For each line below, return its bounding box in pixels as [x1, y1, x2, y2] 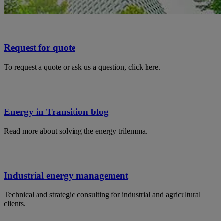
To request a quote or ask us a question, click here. [4, 63, 160, 72]
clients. [4, 199, 26, 208]
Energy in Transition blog [4, 106, 109, 117]
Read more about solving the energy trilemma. [4, 126, 147, 135]
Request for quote [4, 42, 75, 53]
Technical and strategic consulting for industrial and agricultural [4, 190, 201, 199]
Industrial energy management [4, 170, 128, 181]
